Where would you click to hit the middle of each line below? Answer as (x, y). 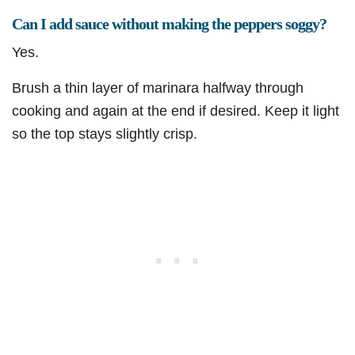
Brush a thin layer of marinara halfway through (158, 88)
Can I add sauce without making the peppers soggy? (169, 24)
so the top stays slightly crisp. (105, 134)
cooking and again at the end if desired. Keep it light (176, 111)
